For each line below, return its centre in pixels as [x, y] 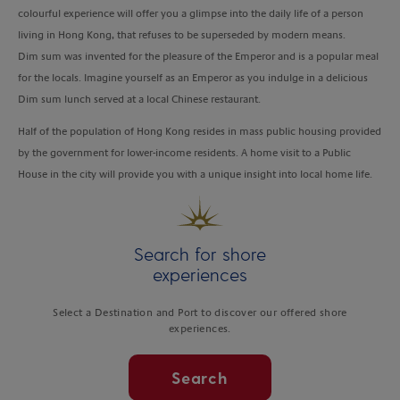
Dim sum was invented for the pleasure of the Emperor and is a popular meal [198, 56]
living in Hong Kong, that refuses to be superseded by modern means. [182, 34]
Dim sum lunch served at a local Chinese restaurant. [139, 99]
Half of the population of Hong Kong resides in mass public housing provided [200, 131]
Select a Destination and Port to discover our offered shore [200, 312]
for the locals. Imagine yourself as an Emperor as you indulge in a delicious [193, 77]
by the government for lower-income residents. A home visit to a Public [184, 152]
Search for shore [200, 253]
